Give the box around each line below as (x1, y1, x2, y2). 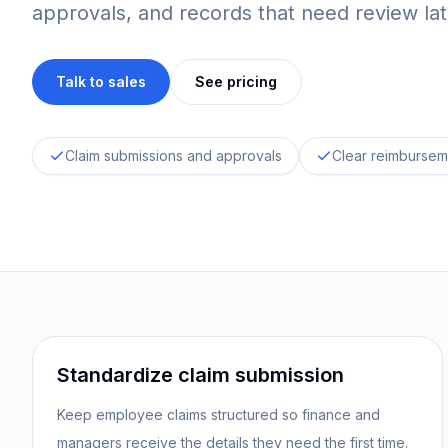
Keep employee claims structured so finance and (57, 406, 380, 423)
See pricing (195, 73, 277, 90)
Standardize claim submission (57, 363, 344, 387)
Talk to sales (56, 73, 146, 90)
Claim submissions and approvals (65, 147, 282, 164)
